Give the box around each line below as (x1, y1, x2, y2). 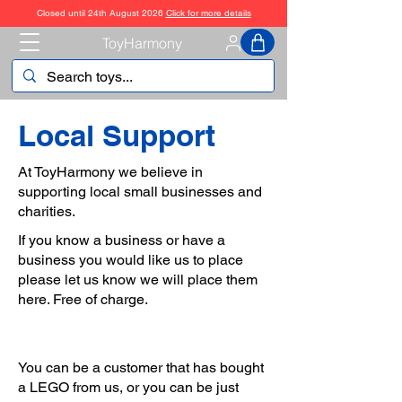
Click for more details (165, 7, 251, 19)
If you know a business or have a (18, 232, 225, 249)
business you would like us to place (18, 251, 243, 268)
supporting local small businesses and (18, 183, 262, 200)
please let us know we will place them (18, 271, 258, 288)
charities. (18, 203, 79, 220)
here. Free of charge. (18, 291, 148, 308)
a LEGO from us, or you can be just (18, 379, 239, 396)
